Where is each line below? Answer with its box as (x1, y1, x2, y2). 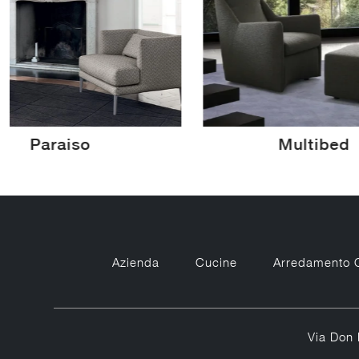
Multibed (278, 134, 350, 153)
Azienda (112, 254, 159, 269)
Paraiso (30, 134, 91, 153)
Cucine (196, 254, 237, 269)
